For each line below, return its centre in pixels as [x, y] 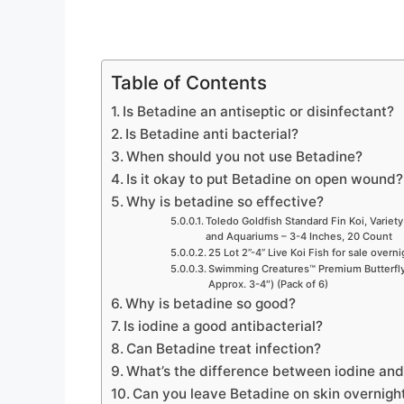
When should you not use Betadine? [245, 156]
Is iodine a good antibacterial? [224, 326]
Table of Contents [189, 82]
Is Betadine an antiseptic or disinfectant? [259, 111]
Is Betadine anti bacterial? [212, 133]
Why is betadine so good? [211, 303]
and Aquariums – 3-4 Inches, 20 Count [298, 236]
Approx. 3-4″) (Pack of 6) [268, 284]
